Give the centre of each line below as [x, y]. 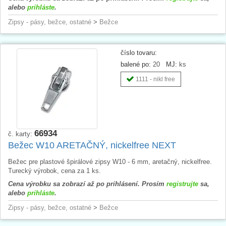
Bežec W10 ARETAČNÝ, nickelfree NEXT [92, 145]
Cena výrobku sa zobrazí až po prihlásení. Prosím [87, 184]
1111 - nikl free [155, 79]
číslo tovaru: [139, 52]
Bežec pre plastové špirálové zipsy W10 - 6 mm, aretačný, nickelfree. [110, 161]
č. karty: [21, 134]
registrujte [182, 184]
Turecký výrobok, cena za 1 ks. [54, 171]
